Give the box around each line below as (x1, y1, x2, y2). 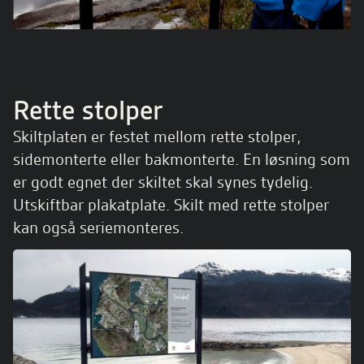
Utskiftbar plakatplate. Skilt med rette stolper (13, 194, 329, 215)
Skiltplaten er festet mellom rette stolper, (13, 126, 301, 147)
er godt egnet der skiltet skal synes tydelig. (13, 171, 313, 193)
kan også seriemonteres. (13, 217, 184, 238)
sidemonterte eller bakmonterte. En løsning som (13, 149, 350, 170)
